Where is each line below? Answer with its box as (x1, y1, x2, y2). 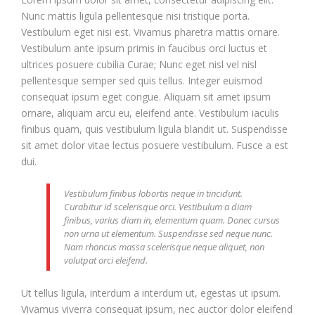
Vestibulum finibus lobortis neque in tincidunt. (64, 186, 243, 200)
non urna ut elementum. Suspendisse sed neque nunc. (64, 226, 273, 240)
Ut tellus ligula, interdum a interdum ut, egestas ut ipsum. (21, 285, 281, 300)
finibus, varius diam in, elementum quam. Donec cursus (64, 213, 280, 226)
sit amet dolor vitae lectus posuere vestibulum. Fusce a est (21, 138, 288, 152)
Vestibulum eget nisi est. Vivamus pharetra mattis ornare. (21, 25, 280, 39)
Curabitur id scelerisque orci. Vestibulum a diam (64, 200, 252, 213)
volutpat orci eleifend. (64, 253, 148, 266)
